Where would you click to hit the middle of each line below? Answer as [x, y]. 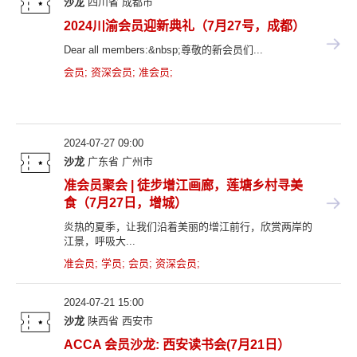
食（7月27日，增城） [126, 202]
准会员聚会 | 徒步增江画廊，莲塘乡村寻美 [183, 185]
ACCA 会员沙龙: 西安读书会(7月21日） [177, 344]
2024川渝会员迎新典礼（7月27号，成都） [184, 25]
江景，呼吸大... [100, 241]
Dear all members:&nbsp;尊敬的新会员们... [163, 49]
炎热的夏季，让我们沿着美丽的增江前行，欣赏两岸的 [188, 226]
